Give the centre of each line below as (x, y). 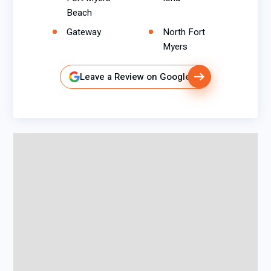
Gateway (84, 32)
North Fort (184, 32)
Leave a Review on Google (135, 77)
